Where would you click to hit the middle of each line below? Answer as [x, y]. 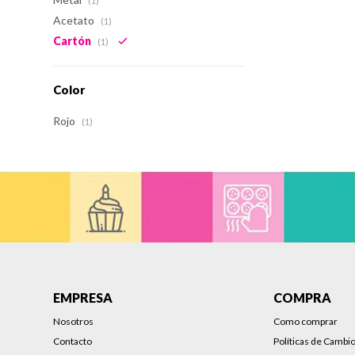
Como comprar [306, 321]
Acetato [75, 20]
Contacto [73, 341]
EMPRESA [83, 298]
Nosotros [74, 321]
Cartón [74, 41]
